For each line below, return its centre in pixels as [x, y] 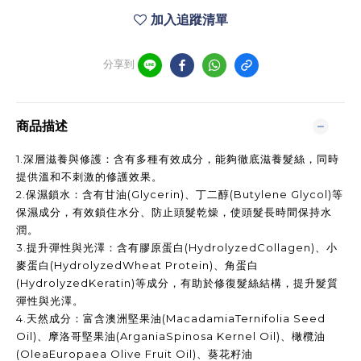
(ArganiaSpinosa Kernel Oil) [198, 336]
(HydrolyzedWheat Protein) [132, 265]
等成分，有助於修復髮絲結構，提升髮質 [237, 283]
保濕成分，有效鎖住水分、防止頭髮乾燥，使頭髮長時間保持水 [174, 212]
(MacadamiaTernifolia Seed [244, 318]
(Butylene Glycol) [281, 194]
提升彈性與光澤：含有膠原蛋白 [106, 247]
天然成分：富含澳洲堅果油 [94, 318]
